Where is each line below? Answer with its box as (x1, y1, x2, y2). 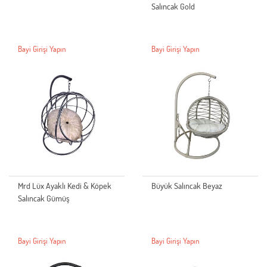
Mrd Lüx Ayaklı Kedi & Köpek (18, 180, 111, 192)
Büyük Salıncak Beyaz (151, 180, 222, 192)
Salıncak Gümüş (18, 193, 69, 204)
